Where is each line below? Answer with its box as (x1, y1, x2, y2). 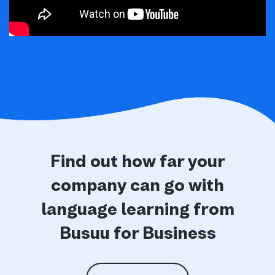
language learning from (41, 199, 234, 219)
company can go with (51, 175, 224, 195)
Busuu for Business (59, 223, 216, 242)
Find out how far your (50, 151, 225, 171)
